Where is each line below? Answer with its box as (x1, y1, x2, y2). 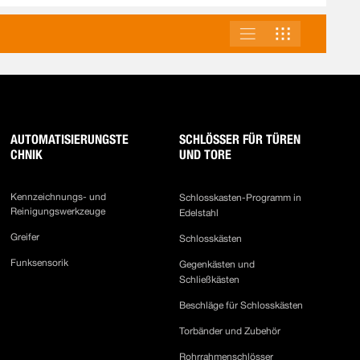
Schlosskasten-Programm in (179, 192, 302, 203)
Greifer (10, 231, 40, 243)
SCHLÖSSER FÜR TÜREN (179, 132, 301, 147)
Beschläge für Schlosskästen (179, 300, 304, 311)
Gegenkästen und (179, 259, 256, 270)
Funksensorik (10, 257, 72, 268)
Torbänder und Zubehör (179, 325, 281, 337)
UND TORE (179, 147, 232, 162)
